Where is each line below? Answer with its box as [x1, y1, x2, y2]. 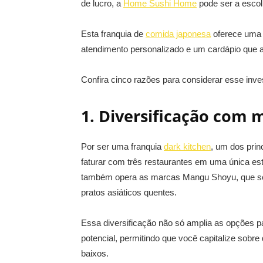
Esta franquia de [81, 29, 146, 39]
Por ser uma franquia [81, 141, 164, 151]
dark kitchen [164, 141, 211, 151]
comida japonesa [146, 29, 211, 39]
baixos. [81, 248, 109, 258]
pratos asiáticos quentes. [81, 187, 177, 197]
